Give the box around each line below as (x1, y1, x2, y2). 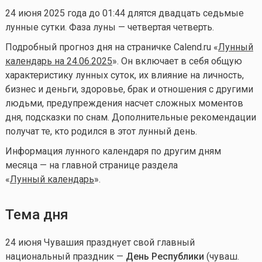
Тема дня (5, 206, 72, 223)
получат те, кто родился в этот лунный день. (5, 126, 197, 137)
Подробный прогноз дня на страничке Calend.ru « (5, 42, 218, 53)
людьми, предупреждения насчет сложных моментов (5, 98, 243, 109)
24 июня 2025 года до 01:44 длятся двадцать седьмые (5, 8, 244, 19)
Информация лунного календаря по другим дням (5, 146, 221, 157)
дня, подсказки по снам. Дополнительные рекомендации (5, 112, 256, 123)
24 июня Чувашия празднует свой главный (5, 237, 195, 249)
